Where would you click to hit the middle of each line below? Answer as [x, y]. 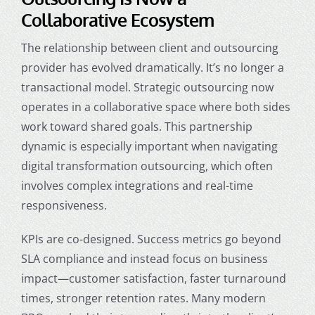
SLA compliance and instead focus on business [144, 258]
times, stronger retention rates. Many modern [143, 298]
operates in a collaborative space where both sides [155, 107]
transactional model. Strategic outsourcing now [147, 87]
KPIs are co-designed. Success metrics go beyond [151, 239]
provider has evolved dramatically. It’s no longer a [152, 67]
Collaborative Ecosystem [117, 19]
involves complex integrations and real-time [137, 185]
